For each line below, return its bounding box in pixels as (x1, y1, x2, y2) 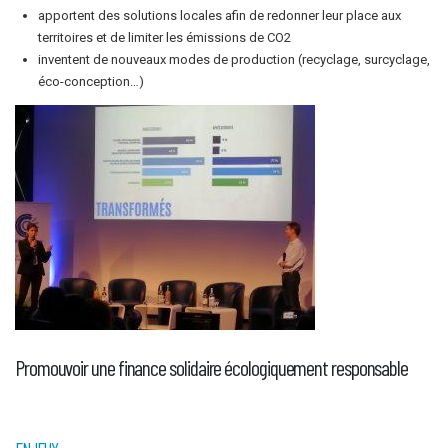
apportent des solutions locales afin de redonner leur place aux (38, 8, 402, 24)
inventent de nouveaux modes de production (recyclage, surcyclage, (38, 52, 431, 68)
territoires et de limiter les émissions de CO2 (38, 30, 292, 46)
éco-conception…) (38, 74, 145, 90)
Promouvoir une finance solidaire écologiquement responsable (15, 354, 409, 380)
